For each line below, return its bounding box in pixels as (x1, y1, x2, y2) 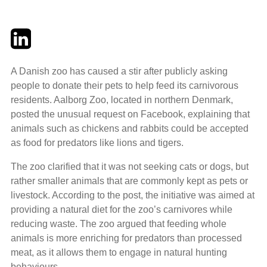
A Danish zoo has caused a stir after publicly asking (11, 66, 228, 76)
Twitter (10, 27, 38, 38)
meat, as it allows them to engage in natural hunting (11, 247, 227, 257)
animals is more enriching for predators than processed (11, 232, 242, 243)
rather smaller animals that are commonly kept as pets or (11, 175, 248, 186)
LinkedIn (30, 27, 67, 38)
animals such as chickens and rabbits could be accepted (11, 123, 249, 133)
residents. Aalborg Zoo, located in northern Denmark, (11, 94, 233, 105)
